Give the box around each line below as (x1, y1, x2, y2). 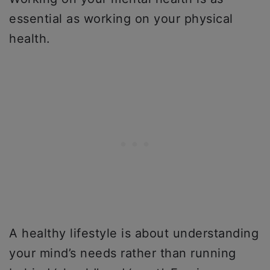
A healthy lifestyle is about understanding (9, 225, 259, 240)
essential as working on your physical (9, 11, 233, 26)
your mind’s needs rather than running (9, 245, 236, 260)
